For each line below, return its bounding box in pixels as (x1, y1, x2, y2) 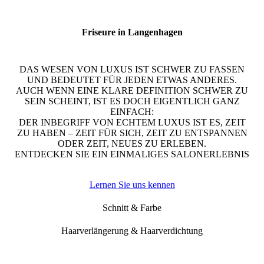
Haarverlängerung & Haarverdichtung (61, 226, 203, 236)
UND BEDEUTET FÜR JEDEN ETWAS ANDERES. (27, 75, 237, 85)
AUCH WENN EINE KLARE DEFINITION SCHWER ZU (16, 85, 248, 96)
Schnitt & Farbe (103, 203, 161, 213)
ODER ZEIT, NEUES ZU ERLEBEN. (58, 138, 206, 149)
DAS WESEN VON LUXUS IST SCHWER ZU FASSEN (19, 64, 245, 75)
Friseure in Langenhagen (81, 27, 183, 37)
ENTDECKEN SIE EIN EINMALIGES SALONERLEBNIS (15, 149, 249, 160)
